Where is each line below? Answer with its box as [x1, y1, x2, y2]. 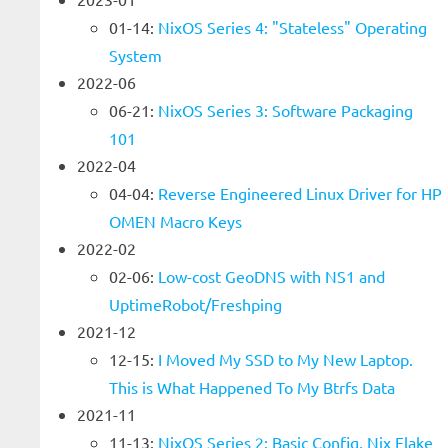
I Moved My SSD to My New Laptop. [158, 349, 413, 369]
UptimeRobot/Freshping [109, 294, 282, 314]
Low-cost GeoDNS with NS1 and [158, 266, 385, 286]
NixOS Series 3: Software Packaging [158, 100, 413, 120]
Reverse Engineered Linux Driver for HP [158, 183, 442, 203]
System [109, 45, 162, 65]
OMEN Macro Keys [109, 211, 242, 231]
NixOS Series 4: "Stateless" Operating [158, 17, 427, 37]
